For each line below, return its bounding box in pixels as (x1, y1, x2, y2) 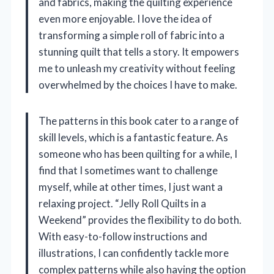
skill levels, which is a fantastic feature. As (39, 131, 228, 144)
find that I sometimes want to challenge (39, 164, 218, 177)
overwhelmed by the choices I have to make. (39, 78, 237, 92)
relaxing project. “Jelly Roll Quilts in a (39, 197, 206, 210)
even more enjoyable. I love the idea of (39, 12, 212, 26)
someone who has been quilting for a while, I (39, 147, 237, 161)
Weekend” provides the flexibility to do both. (39, 213, 242, 227)
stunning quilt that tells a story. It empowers (39, 45, 239, 59)
